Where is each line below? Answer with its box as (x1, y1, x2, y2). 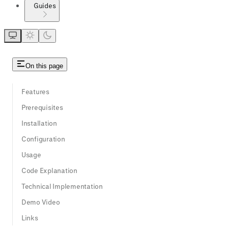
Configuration (21, 134, 65, 142)
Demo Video (21, 197, 60, 206)
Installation (21, 119, 57, 127)
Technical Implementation (21, 182, 103, 190)
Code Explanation (21, 166, 77, 174)
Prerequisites (21, 103, 63, 111)
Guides (34, 2, 56, 10)
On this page (25, 62, 63, 70)
